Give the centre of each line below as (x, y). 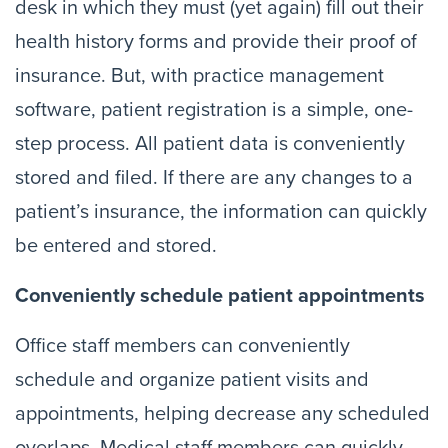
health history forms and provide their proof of (216, 42)
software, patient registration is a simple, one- (214, 110)
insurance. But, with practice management (199, 76)
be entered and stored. (116, 246)
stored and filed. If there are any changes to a (214, 178)
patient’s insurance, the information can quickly (221, 212)
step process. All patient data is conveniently (210, 144)
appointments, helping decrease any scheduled (222, 414)
